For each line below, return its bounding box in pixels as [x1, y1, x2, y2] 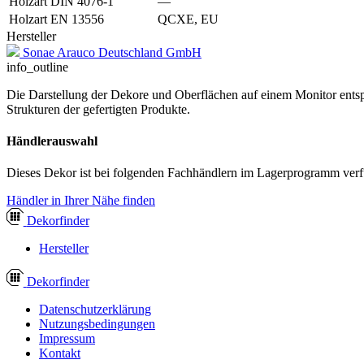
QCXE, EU [158, 11, 219, 26]
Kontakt [39, 346, 80, 361]
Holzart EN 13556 [9, 11, 104, 26]
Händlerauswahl [6, 134, 97, 149]
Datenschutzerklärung [39, 302, 151, 317]
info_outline [6, 59, 68, 74]
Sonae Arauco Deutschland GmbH [23, 45, 201, 59]
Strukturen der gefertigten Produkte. [6, 102, 190, 116]
